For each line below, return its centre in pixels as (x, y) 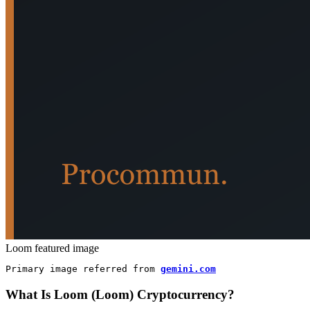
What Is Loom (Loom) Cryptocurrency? (120, 294)
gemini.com (188, 268)
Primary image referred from (83, 268)
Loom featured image (52, 248)
